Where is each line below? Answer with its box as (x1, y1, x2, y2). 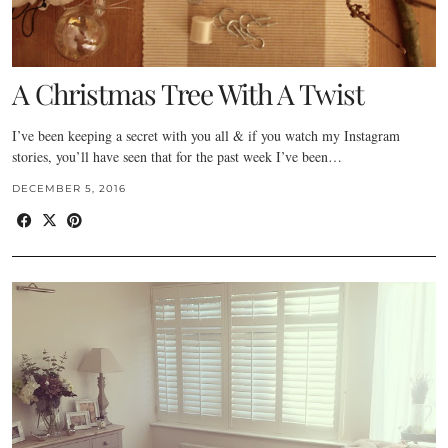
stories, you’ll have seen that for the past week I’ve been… (12, 146, 342, 166)
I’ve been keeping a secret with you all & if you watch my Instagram (12, 125, 400, 145)
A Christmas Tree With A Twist (12, 74, 364, 112)
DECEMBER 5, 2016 (12, 181, 126, 195)
